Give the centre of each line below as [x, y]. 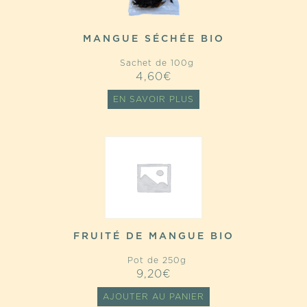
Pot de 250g [153, 260]
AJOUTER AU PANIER [153, 297]
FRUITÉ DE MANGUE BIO [153, 236]
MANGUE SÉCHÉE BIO [153, 39]
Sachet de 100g [153, 63]
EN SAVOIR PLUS [153, 99]
